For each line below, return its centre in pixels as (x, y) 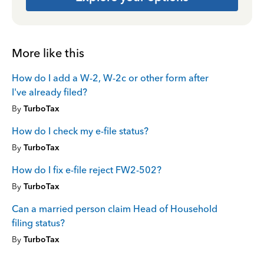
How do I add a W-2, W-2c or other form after (110, 78)
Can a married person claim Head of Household (115, 209)
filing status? (38, 223)
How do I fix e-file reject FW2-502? (87, 170)
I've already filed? (49, 92)
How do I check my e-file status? (80, 131)
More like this (48, 53)
